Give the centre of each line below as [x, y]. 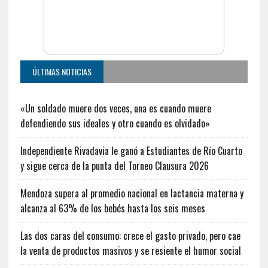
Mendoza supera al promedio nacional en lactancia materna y [132, 193]
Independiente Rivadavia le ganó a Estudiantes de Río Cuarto [131, 150]
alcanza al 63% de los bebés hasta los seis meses [112, 208]
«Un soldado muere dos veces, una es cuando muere [115, 108]
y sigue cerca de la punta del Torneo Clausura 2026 [114, 165]
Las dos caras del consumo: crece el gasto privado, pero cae [130, 235]
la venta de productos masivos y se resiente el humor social [130, 250]
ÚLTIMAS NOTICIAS [62, 71]
